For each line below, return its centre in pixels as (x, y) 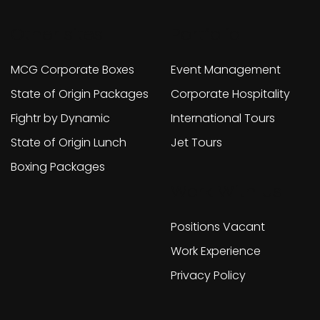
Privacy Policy (208, 275)
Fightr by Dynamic (60, 118)
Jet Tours (196, 142)
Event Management (226, 70)
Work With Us (226, 191)
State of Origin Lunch (69, 142)
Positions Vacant (218, 227)
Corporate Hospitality (230, 94)
